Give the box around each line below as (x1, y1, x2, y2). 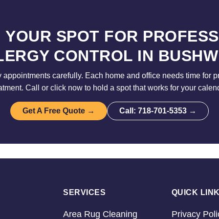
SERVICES (63, 188, 106, 197)
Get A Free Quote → (22, 107, 95, 115)
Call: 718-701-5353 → (119, 107, 197, 115)
